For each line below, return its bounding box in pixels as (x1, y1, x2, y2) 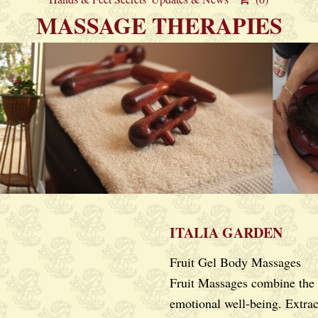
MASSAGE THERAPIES (35, 9, 283, 42)
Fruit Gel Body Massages (170, 253, 301, 270)
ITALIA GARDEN (170, 222, 283, 243)
